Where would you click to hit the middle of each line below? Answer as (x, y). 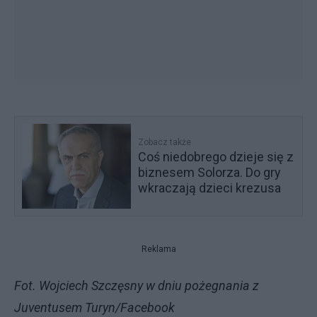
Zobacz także (165, 142)
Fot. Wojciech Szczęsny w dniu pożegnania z (137, 285)
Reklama (158, 249)
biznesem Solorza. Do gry (210, 172)
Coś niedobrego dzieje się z (216, 156)
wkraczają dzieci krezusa (210, 188)
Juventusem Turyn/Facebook (94, 307)
